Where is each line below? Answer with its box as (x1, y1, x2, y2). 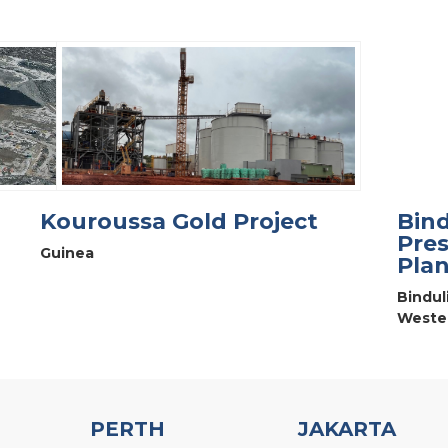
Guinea (40, 243, 95, 262)
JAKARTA (298, 416, 396, 441)
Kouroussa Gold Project (40, 207, 319, 235)
